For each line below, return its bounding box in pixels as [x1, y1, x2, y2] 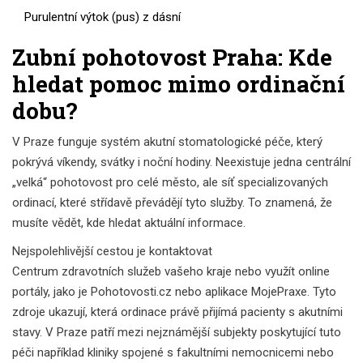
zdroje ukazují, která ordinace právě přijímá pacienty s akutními [12, 304, 343, 319]
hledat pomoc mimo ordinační [12, 68, 345, 99]
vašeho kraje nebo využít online [161, 263, 330, 279]
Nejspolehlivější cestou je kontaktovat [12, 243, 212, 258]
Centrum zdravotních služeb [12, 263, 161, 279]
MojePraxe [251, 284, 307, 299]
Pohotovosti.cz [91, 284, 172, 299]
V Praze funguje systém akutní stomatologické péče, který [12, 134, 322, 149]
